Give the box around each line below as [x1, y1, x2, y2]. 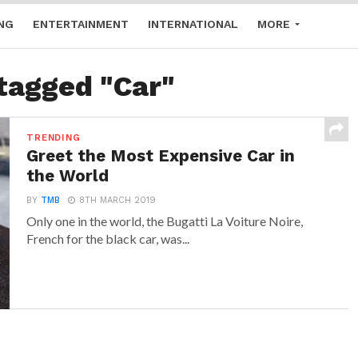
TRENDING [26, 133, 81, 143]
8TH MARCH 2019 [79, 195, 157, 205]
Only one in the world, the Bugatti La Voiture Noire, [26, 213, 304, 229]
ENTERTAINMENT [33, 18, 129, 30]
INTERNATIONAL [148, 18, 238, 30]
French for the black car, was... [26, 231, 190, 246]
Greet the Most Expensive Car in [26, 146, 296, 165]
